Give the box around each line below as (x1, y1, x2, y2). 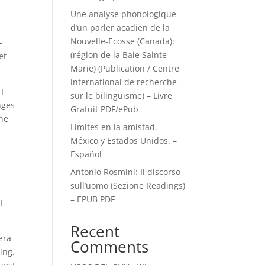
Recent (70, 221, 120, 242)
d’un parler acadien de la (70, 22, 170, 33)
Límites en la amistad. (70, 121, 158, 132)
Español (70, 148, 102, 160)
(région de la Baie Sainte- (70, 49, 170, 60)
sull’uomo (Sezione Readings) (70, 180, 186, 191)
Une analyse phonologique (70, 8, 177, 20)
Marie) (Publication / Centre (70, 63, 180, 74)
